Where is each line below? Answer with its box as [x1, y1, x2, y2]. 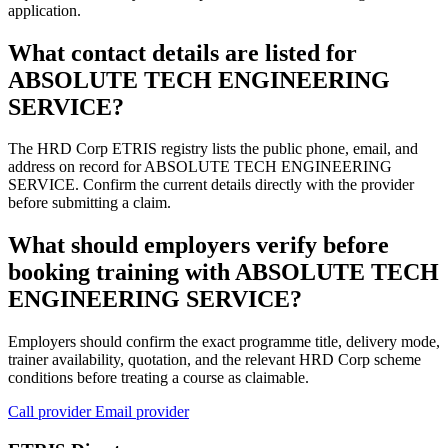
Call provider [8, 403, 95, 421]
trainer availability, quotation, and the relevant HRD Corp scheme [8, 351, 421, 369]
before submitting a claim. [8, 194, 171, 212]
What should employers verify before [8, 232, 389, 259]
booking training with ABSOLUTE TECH [8, 259, 439, 286]
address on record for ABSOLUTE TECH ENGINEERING [8, 158, 392, 176]
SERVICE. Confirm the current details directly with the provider [8, 176, 414, 194]
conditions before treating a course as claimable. [8, 369, 309, 387]
